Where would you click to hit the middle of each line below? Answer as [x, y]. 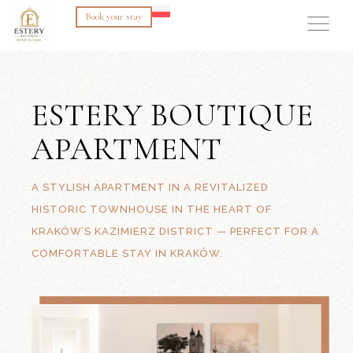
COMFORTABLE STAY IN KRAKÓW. [128, 253]
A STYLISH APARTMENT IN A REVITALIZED [150, 187]
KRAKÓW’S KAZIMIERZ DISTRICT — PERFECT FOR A [176, 231]
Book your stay [113, 17]
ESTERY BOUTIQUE [173, 115]
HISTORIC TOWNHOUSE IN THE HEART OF [152, 209]
